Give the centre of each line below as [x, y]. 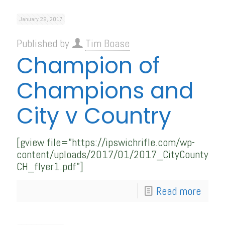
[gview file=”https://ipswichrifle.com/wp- [106, 142]
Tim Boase [107, 43]
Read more [179, 191]
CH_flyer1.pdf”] [50, 166]
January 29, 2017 [41, 19]
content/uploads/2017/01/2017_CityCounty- [114, 154]
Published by [44, 43]
